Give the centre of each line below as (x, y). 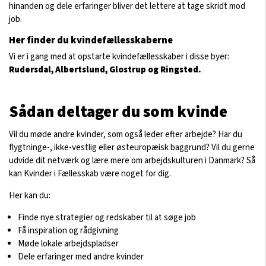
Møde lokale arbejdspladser (68, 244)
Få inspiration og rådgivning (68, 231)
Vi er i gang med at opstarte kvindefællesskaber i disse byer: (119, 56)
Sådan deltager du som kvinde (118, 112)
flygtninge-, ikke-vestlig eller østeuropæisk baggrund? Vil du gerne (132, 148)
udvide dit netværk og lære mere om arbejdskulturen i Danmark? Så (132, 161)
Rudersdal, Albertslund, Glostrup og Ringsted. (105, 69)
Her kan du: (30, 196)
